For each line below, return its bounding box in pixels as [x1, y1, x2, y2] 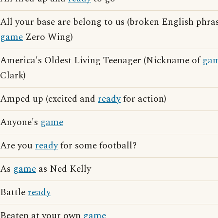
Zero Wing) [23, 30, 73, 44]
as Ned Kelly [36, 162, 91, 176]
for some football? [58, 139, 137, 153]
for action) [121, 92, 166, 106]
